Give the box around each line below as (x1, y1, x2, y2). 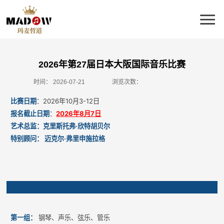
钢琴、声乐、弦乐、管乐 (36, 213, 110, 221)
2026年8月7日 (56, 109, 101, 117)
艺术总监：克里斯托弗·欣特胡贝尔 (10, 122, 110, 130)
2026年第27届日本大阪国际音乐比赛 (38, 59, 185, 69)
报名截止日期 (10, 109, 50, 117)
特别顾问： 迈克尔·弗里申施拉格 (10, 134, 105, 142)
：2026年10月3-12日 (36, 97, 100, 105)
